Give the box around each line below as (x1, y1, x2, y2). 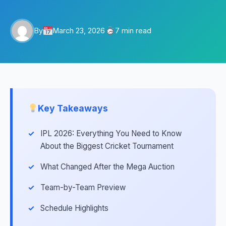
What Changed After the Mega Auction (40, 162, 175, 172)
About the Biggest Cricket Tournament (40, 141, 174, 151)
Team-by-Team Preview (40, 183, 126, 192)
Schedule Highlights (40, 203, 108, 213)
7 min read (115, 26, 152, 35)
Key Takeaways (38, 103, 108, 114)
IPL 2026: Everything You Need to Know (40, 129, 182, 138)
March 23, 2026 (53, 26, 105, 35)
